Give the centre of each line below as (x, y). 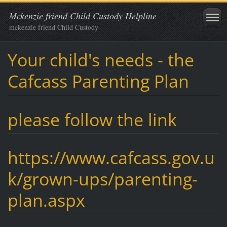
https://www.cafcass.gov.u (111, 158)
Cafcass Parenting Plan (98, 81)
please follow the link (92, 119)
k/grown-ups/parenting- (102, 179)
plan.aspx (48, 200)
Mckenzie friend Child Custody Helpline (83, 16)
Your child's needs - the (101, 60)
